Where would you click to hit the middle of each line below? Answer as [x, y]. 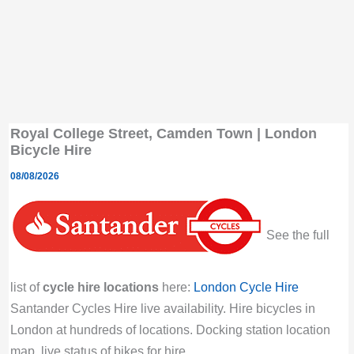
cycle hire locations [100, 286]
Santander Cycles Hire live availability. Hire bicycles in [162, 308]
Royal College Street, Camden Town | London [163, 133]
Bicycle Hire [51, 149]
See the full [296, 235]
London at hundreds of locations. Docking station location [170, 329]
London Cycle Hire [246, 286]
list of [26, 286]
